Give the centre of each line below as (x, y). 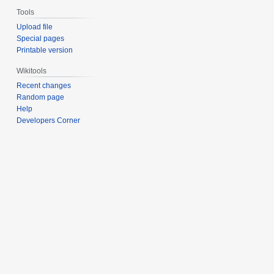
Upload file (35, 27)
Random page (41, 97)
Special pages (41, 38)
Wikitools (32, 71)
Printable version (45, 50)
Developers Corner (49, 120)
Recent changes (44, 85)
